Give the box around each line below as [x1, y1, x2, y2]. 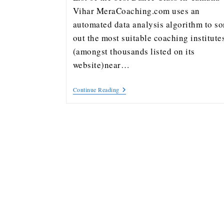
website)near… [72, 59, 129, 70]
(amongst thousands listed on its [72, 45, 195, 57]
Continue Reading [72, 85, 119, 93]
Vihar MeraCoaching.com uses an [72, 5, 200, 16]
